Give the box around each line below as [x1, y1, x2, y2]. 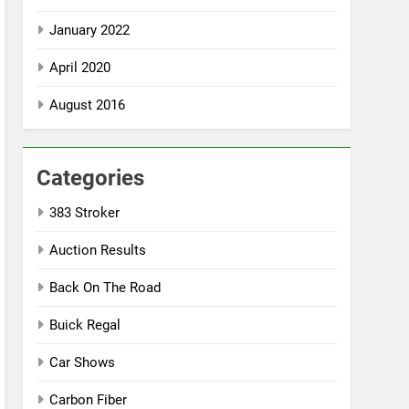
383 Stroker [49, 204, 121, 221]
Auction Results [49, 242, 147, 258]
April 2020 [49, 59, 111, 76]
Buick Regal [49, 317, 121, 333]
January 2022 [49, 22, 131, 38]
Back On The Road [49, 279, 162, 296]
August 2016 [49, 97, 126, 113]
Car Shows [49, 354, 116, 371]
